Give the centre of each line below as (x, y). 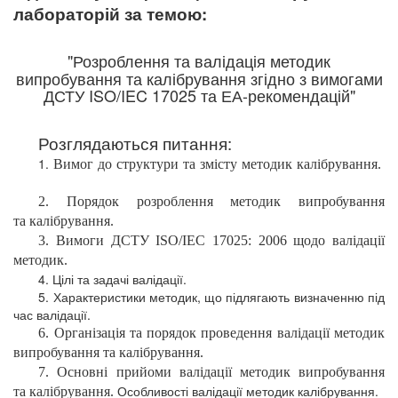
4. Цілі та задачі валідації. (113, 279)
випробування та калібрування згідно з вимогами (199, 78)
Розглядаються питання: (135, 143)
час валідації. (52, 314)
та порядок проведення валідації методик (257, 333)
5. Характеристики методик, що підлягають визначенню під (211, 297)
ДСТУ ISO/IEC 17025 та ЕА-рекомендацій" (199, 95)
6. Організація (84, 333)
